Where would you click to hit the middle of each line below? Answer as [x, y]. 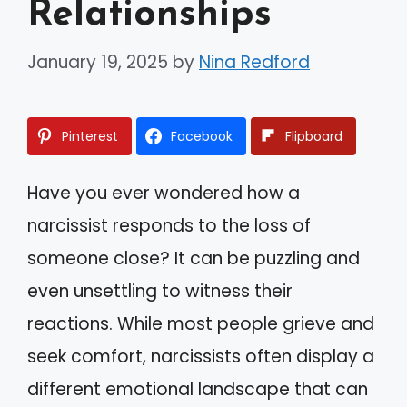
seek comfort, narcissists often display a [201, 356]
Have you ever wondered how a [164, 193]
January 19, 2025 [98, 62]
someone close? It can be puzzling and [194, 258]
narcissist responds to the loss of [169, 225]
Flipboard [314, 136]
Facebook [202, 136]
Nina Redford [254, 62]
